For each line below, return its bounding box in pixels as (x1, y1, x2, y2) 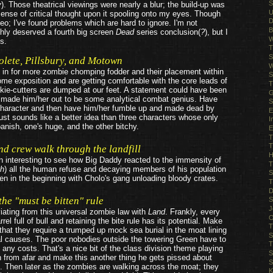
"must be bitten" (15, 195, 83, 207)
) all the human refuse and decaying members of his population (4, 165, 226, 174)
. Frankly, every (165, 207, 220, 216)
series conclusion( (134, 27, 200, 37)
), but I (205, 27, 228, 37)
